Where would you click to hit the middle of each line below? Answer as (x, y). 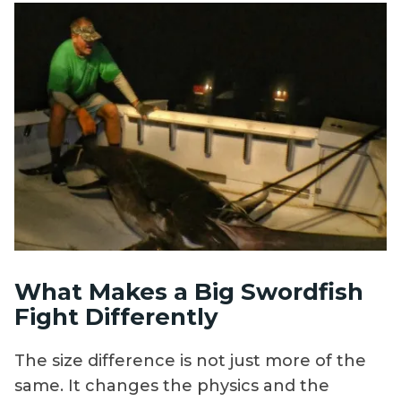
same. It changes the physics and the (172, 386)
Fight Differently (116, 316)
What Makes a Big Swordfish (189, 291)
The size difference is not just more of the (190, 361)
